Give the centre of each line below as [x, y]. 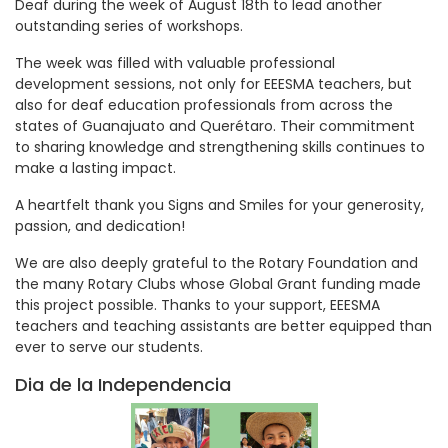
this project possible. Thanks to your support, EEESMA [197, 304]
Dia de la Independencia [123, 384]
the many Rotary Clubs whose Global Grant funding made [218, 283]
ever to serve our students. [109, 346]
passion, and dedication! [100, 225]
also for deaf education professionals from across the [204, 104]
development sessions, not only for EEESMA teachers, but [213, 83]
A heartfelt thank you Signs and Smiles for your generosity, [219, 204]
